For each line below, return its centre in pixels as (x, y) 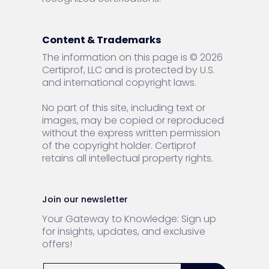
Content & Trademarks (102, 40)
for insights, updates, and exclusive (124, 232)
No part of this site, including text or (124, 107)
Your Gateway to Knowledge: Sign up (129, 219)
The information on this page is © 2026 (132, 57)
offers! (57, 244)
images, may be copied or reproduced (133, 120)
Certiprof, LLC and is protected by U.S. (128, 70)
